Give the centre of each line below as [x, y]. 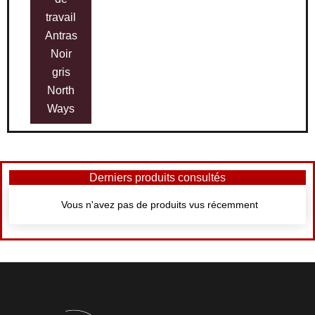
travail [61, 17]
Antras [61, 36]
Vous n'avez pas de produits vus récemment [159, 204]
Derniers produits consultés [157, 177]
